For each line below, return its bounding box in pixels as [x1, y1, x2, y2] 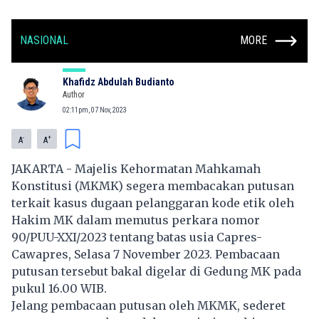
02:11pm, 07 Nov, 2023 [63, 105, 127, 114]
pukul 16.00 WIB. [11, 281, 110, 296]
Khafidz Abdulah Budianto [63, 75, 174, 88]
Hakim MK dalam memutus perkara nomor [11, 212, 260, 227]
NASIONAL [20, 33, 68, 48]
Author [63, 89, 85, 100]
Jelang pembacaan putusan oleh [11, 298, 197, 313]
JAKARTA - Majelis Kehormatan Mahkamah [11, 161, 261, 176]
